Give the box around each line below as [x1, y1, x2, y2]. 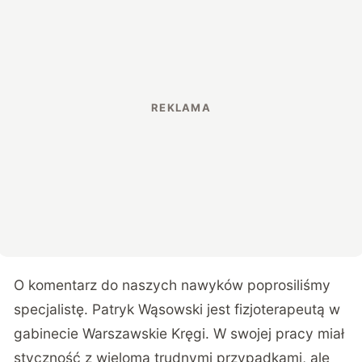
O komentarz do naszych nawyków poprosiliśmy [14, 276, 331, 293]
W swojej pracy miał [209, 324, 345, 342]
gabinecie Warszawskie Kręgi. [14, 324, 210, 342]
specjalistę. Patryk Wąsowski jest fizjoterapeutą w [14, 300, 341, 318]
